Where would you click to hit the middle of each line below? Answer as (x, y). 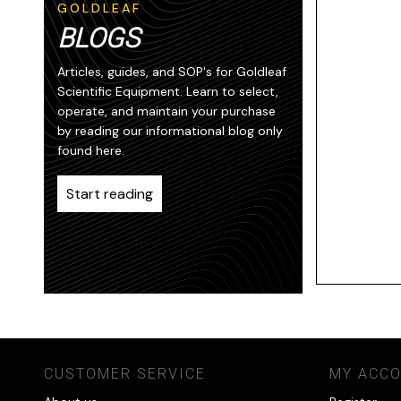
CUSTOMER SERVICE (124, 373)
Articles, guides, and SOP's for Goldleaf (171, 71)
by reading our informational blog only (170, 130)
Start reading (109, 193)
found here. (90, 150)
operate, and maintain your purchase (166, 111)
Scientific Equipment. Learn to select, (167, 91)
